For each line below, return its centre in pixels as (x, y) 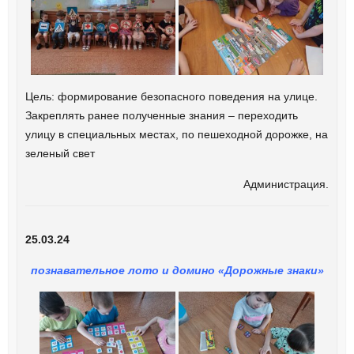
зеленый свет (60, 153)
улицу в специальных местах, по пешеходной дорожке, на (176, 134)
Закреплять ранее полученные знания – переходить (161, 115)
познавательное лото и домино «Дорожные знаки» (177, 270)
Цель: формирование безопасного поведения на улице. (171, 96)
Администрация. (286, 184)
